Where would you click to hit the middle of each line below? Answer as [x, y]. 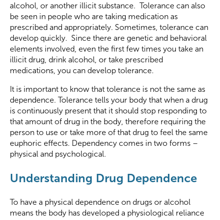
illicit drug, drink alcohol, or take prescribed [86, 60]
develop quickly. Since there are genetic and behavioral [108, 38]
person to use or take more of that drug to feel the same [109, 133]
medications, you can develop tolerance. [82, 71]
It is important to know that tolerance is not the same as [108, 89]
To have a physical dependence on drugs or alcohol [100, 202]
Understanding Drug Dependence [103, 178]
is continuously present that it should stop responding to [108, 111]
